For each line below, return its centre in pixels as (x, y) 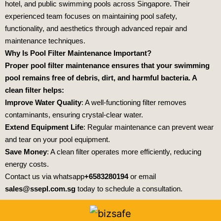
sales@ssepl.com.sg (40, 188)
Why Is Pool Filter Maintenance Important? (78, 53)
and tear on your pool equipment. (57, 139)
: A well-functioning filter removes (134, 102)
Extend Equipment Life (44, 127)
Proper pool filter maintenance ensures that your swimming (107, 65)
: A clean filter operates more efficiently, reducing (124, 151)
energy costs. (27, 164)
